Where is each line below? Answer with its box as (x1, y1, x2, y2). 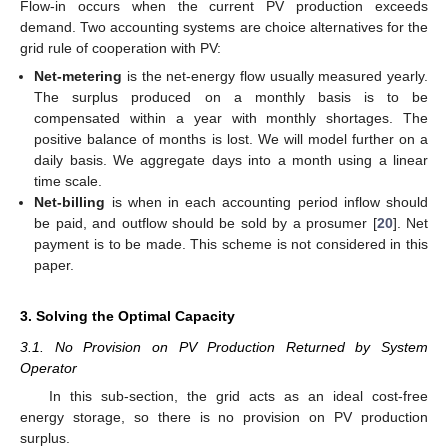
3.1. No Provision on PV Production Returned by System (20, 339, 428, 356)
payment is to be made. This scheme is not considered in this (34, 236, 428, 253)
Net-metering (34, 68, 123, 85)
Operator (20, 360, 77, 377)
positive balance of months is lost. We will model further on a (34, 131, 428, 148)
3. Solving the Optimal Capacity (20, 308, 235, 325)
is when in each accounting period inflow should (105, 194, 428, 211)
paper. (34, 257, 75, 274)
